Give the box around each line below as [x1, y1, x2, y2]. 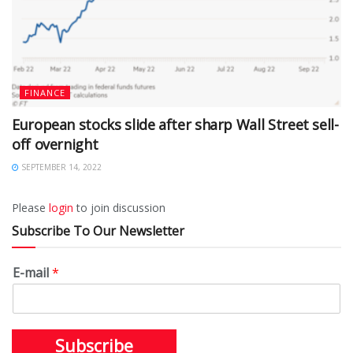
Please [12, 200, 49, 216]
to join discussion [73, 200, 165, 216]
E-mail [13, 264, 52, 282]
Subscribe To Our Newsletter [12, 222, 184, 240]
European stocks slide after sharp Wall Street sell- [12, 115, 339, 135]
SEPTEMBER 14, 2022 [19, 162, 102, 173]
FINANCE [24, 87, 65, 99]
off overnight [12, 135, 98, 154]
